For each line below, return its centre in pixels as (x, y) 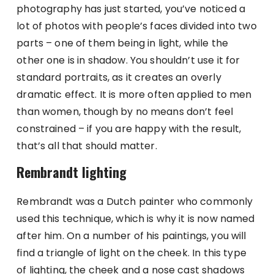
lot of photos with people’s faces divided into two (137, 26)
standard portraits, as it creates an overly (119, 77)
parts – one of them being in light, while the (122, 43)
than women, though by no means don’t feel (125, 111)
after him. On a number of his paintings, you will (131, 235)
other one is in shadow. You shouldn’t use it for (128, 60)
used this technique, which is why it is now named (136, 218)
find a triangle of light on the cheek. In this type (131, 253)
